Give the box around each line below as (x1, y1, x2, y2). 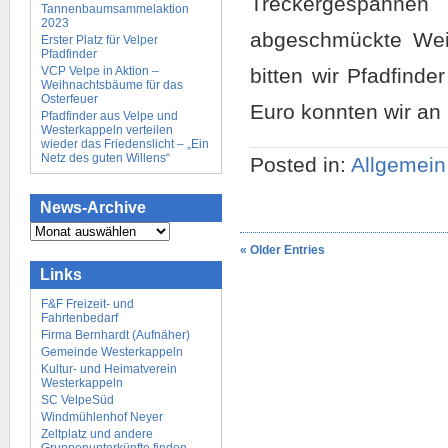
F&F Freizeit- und (41, 297, 134, 311)
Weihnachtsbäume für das (41, 78, 183, 92)
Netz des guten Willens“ (41, 151, 170, 165)
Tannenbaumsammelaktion (41, 2, 189, 16)
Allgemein (351, 153, 446, 176)
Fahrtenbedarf (41, 311, 118, 325)
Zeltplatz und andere (41, 427, 153, 441)
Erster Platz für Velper (41, 33, 158, 47)
